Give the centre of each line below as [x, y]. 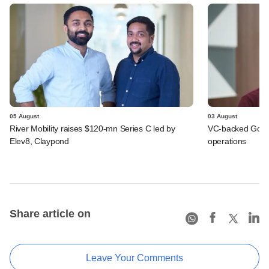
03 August [222, 116]
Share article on [50, 213]
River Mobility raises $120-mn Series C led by [92, 128]
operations [227, 141]
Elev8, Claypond [39, 141]
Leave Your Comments [134, 258]
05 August [24, 116]
